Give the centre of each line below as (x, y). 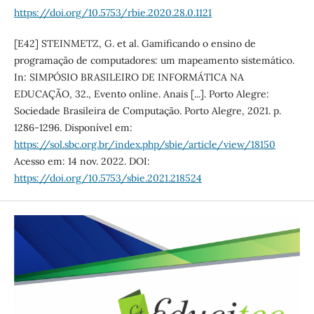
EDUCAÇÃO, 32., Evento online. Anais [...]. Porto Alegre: (141, 94)
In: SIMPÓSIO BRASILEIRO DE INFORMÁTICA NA (129, 77)
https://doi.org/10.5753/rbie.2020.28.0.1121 (112, 12)
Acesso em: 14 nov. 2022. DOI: (82, 161)
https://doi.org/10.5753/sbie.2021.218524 (108, 178)
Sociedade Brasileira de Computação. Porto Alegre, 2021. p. (147, 110)
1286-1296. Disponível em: (73, 127)
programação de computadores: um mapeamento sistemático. (154, 60)
